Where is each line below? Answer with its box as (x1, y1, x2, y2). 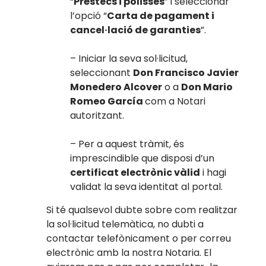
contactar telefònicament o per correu (46, 231, 232, 245)
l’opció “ (70, 9, 107, 23)
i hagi (200, 166, 227, 180)
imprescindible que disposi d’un (70, 151, 215, 166)
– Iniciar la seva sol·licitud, (70, 52, 188, 66)
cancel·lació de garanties (70, 23, 201, 37)
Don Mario (181, 80, 233, 94)
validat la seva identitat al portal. (70, 180, 223, 194)
